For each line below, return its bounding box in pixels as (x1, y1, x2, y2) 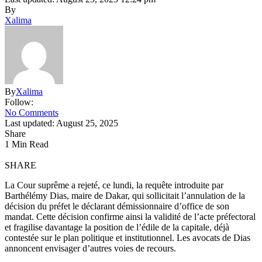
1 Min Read (5, 139, 49, 150)
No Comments (5, 108, 58, 118)
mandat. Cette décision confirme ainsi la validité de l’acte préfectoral (5, 212, 256, 222)
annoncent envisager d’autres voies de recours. (5, 243, 176, 254)
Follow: (5, 97, 33, 108)
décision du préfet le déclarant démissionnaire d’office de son (5, 201, 229, 212)
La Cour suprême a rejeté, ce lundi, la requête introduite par (5, 180, 223, 191)
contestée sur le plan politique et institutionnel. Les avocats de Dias (5, 233, 250, 243)
